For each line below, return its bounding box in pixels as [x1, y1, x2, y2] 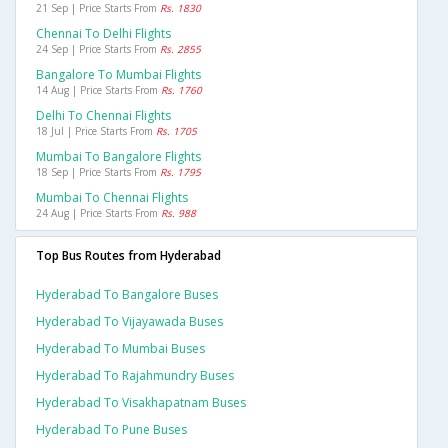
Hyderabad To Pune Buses [36, 421, 187, 439]
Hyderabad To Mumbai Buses [36, 340, 205, 358]
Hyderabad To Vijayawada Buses [36, 313, 223, 331]
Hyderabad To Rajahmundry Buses [36, 367, 234, 385]
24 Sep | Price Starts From [36, 42, 160, 57]
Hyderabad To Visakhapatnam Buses [36, 394, 246, 412]
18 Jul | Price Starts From [36, 124, 156, 139]
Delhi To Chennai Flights [36, 107, 171, 125]
